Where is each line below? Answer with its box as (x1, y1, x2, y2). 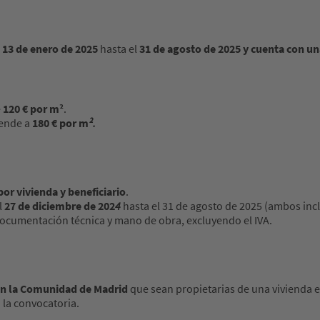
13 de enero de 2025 (2, 41, 98, 56)
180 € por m (32, 116, 89, 131)
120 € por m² (3, 101, 64, 116)
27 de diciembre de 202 (4, 199, 115, 214)
